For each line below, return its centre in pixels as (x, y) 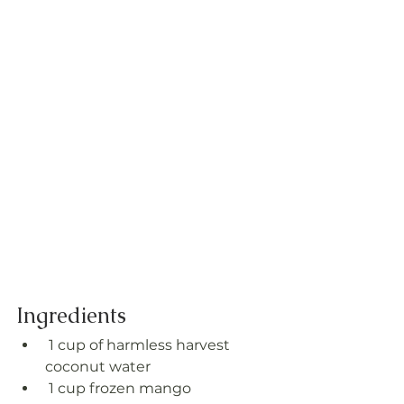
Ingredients (71, 315)
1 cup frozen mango (120, 388)
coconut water (98, 366)
